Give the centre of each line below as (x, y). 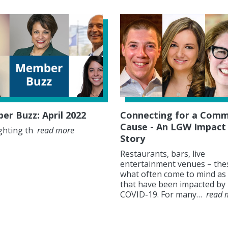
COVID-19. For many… (162, 195)
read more (56, 131)
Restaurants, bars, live (163, 154)
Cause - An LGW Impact (173, 127)
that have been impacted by (173, 184)
